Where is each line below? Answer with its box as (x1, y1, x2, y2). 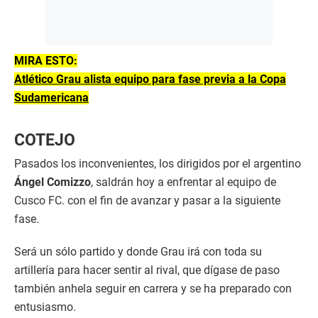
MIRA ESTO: (14, 54, 77, 68)
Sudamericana (14, 91, 89, 105)
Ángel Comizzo (14, 175, 91, 190)
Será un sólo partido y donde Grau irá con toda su (14, 245, 262, 259)
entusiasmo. (14, 300, 76, 314)
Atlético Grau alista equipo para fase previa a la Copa (14, 72, 286, 87)
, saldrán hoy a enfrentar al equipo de (91, 175, 276, 190)
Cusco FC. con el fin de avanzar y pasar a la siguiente (14, 194, 280, 208)
